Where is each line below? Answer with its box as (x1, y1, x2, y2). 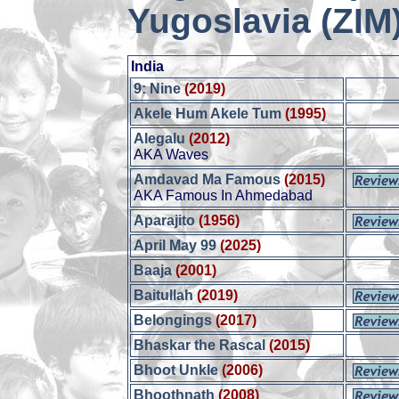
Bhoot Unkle (134, 362, 219, 378)
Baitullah (134, 288, 194, 303)
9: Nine (134, 81, 182, 96)
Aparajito (134, 213, 196, 228)
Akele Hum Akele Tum (134, 106, 282, 121)
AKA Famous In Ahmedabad (134, 188, 313, 203)
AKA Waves (134, 147, 209, 162)
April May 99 (134, 238, 217, 253)
